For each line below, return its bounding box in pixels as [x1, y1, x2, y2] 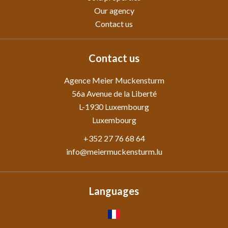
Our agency [94, 6, 134, 15]
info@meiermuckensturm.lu [66, 147, 162, 156]
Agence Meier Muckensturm [64, 75, 164, 85]
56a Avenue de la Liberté [71, 89, 157, 98]
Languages [89, 185, 139, 197]
